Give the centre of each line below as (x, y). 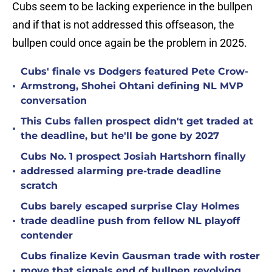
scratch (39, 186)
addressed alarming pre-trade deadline (121, 171)
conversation (54, 101)
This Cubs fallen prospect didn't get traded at (137, 121)
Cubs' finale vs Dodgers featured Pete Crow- (134, 72)
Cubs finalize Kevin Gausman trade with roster (140, 256)
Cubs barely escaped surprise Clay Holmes (130, 206)
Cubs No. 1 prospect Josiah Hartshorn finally (133, 157)
